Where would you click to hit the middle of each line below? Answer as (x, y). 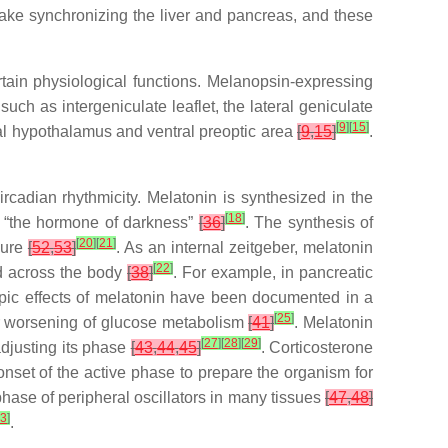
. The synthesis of (309, 222)
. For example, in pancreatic (273, 272)
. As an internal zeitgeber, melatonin (244, 247)
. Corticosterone (317, 347)
